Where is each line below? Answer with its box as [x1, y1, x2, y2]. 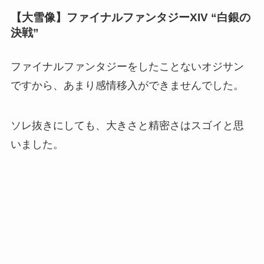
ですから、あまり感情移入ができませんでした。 [10, 79, 244, 91]
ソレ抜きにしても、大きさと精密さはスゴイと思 [10, 119, 244, 131]
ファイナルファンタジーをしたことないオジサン [10, 60, 244, 72]
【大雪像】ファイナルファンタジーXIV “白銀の [10, 11, 250, 24]
